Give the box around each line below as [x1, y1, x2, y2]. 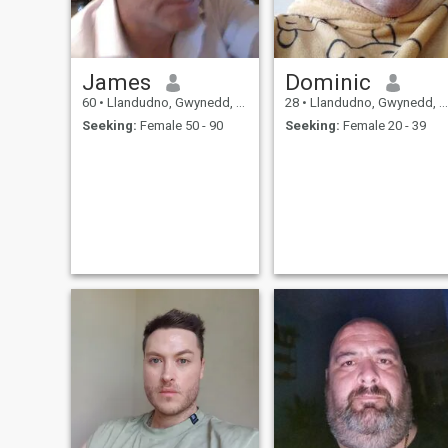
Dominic [284, 69, 371, 96]
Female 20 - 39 [339, 117, 426, 133]
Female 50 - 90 [136, 117, 223, 133]
